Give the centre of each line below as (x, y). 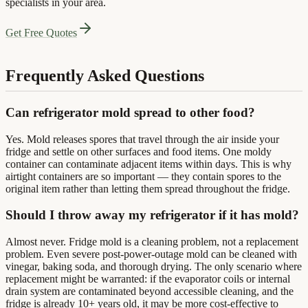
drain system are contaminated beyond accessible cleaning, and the (150, 291)
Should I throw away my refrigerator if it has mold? (152, 215)
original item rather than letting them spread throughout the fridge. (148, 188)
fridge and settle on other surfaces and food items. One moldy (139, 151)
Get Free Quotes (41, 33)
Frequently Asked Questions (105, 76)
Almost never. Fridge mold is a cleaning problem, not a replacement (152, 242)
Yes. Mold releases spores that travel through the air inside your (142, 139)
